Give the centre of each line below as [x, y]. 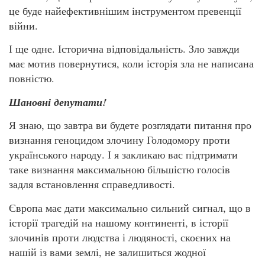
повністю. [32, 78]
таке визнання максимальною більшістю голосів [119, 169]
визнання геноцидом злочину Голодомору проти [119, 140]
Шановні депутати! [58, 102]
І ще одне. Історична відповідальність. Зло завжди [124, 49]
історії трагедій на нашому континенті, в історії [119, 222]
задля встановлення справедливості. [92, 184]
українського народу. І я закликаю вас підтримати [123, 155]
